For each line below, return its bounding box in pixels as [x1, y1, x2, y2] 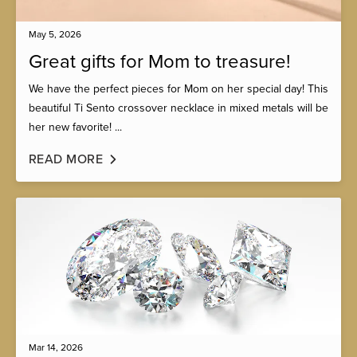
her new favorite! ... [29, 120, 122, 134]
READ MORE [29, 151, 104, 167]
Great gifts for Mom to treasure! [29, 49, 291, 73]
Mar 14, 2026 [29, 342, 83, 354]
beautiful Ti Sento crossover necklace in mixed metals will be [29, 100, 328, 115]
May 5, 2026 [29, 28, 81, 40]
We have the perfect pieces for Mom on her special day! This [29, 81, 328, 96]
